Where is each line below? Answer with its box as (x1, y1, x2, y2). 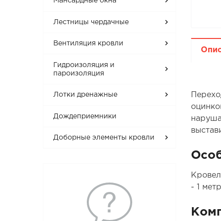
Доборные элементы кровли (53, 135, 155, 141)
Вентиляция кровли (53, 40, 124, 47)
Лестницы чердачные (53, 19, 129, 25)
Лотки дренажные (53, 92, 118, 98)
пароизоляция (53, 70, 105, 76)
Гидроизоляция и (53, 62, 115, 68)
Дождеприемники (53, 113, 117, 119)
